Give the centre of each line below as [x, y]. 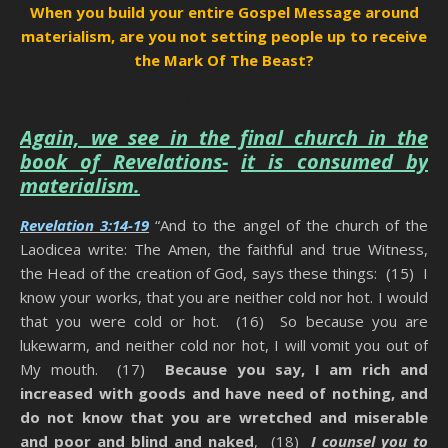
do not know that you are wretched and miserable [224, 417]
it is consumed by [335, 162]
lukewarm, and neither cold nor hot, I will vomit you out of [224, 345]
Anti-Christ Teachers [224, 99]
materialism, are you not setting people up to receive [224, 36]
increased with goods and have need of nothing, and [224, 393]
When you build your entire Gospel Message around [224, 12]
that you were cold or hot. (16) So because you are [224, 321]
